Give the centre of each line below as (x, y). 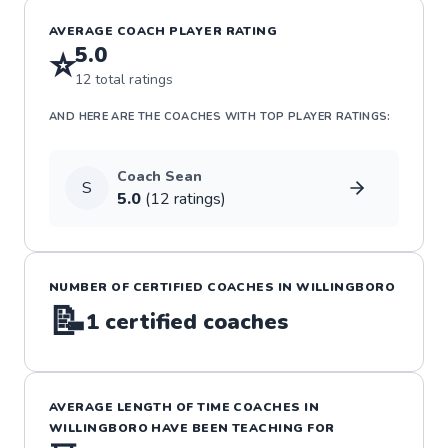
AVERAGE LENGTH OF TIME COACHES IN (184, 406)
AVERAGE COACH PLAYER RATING (163, 30)
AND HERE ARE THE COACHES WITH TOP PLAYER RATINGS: (220, 116)
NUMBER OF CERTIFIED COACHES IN (173, 286)
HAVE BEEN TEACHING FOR (241, 427)
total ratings (132, 80)
